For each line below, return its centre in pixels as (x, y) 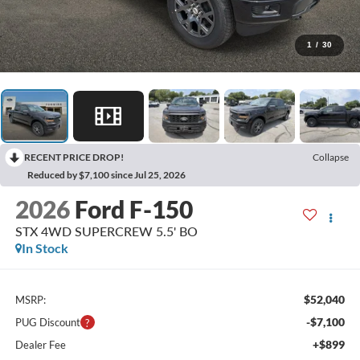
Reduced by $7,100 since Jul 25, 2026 (106, 174)
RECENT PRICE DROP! (74, 157)
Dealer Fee (40, 344)
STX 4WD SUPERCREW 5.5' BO (106, 231)
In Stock (45, 248)
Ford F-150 (133, 209)
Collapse (331, 157)
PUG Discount (47, 322)
